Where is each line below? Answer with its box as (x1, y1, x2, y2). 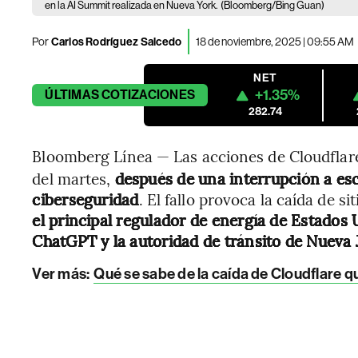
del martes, (32, 168, 115, 189)
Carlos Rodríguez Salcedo (50, 34, 182, 49)
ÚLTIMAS (45, 87, 99, 102)
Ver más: (32, 265, 90, 283)
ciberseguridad (32, 189, 139, 209)
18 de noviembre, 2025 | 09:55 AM (196, 34, 355, 48)
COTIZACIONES (101, 87, 196, 102)
